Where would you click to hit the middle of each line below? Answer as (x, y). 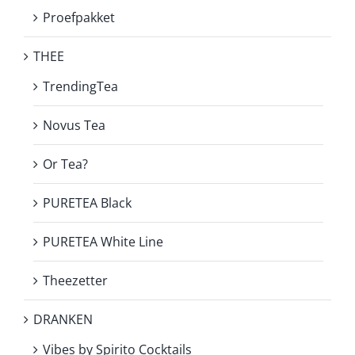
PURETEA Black (87, 202)
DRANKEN (63, 319)
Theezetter (75, 280)
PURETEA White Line (103, 241)
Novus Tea (74, 125)
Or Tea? (65, 164)
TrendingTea (80, 86)
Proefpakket (79, 17)
